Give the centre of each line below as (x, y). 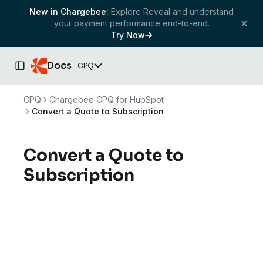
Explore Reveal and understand (172, 11)
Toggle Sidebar (47, 71)
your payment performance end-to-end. (131, 23)
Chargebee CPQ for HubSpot (107, 100)
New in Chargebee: (69, 11)
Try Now (128, 35)
